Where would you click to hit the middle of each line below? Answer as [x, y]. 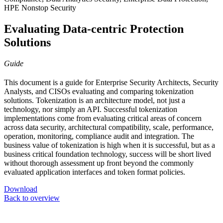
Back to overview [32, 198]
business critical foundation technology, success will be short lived [108, 154]
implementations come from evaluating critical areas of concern [103, 118]
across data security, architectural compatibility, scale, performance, [109, 127]
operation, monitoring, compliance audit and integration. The [99, 136]
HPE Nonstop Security [40, 8]
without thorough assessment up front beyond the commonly [99, 163]
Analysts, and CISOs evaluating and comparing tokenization [99, 92]
